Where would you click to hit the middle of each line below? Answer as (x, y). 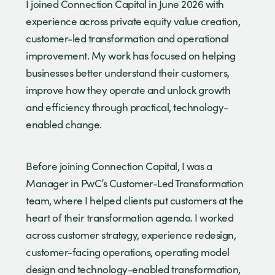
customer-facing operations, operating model (128, 252)
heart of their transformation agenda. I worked (130, 217)
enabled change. (64, 124)
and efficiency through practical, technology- (127, 107)
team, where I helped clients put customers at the (135, 200)
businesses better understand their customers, (128, 72)
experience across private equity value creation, (133, 21)
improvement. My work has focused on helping (131, 55)
